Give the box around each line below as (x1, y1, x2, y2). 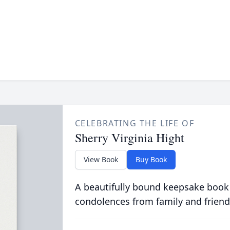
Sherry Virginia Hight (74, 129, 184, 146)
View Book (83, 155, 118, 164)
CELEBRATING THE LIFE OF (74, 118, 195, 129)
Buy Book (135, 155, 167, 164)
